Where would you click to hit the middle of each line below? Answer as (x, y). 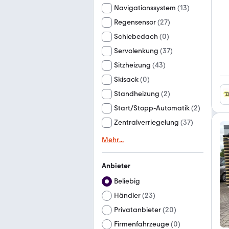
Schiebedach (136, 37)
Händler (127, 196)
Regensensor (135, 22)
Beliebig (127, 181)
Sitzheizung (132, 65)
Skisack (126, 79)
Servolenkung (136, 51)
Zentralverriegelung (146, 122)
